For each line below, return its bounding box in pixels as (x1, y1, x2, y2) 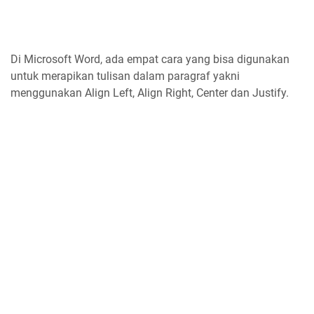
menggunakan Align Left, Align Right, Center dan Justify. (11, 86, 289, 100)
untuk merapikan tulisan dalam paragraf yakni (11, 69, 240, 83)
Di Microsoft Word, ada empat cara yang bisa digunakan (11, 53, 289, 66)
